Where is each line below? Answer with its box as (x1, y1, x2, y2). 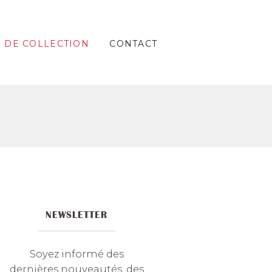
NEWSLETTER (46, 209, 107, 220)
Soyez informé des (29, 248, 124, 260)
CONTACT (109, 38, 158, 50)
